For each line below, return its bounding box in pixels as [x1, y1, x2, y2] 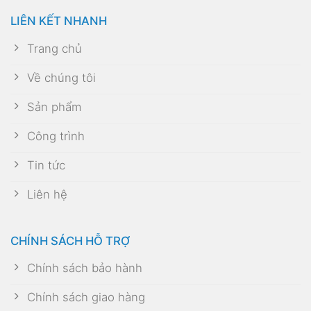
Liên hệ [27, 187, 68, 201]
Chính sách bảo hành [27, 260, 143, 275]
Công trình [27, 128, 85, 143]
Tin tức [27, 158, 66, 172]
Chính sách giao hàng [27, 289, 146, 304]
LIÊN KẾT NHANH [10, 14, 107, 28]
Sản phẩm [27, 99, 82, 114]
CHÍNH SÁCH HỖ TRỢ [10, 233, 130, 248]
